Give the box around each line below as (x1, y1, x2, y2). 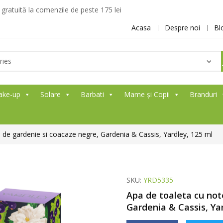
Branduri (190, 90, 217, 99)
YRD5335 (143, 175, 173, 185)
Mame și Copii (124, 90, 170, 99)
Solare (40, 90, 61, 99)
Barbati (81, 90, 104, 99)
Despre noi (165, 23, 200, 32)
